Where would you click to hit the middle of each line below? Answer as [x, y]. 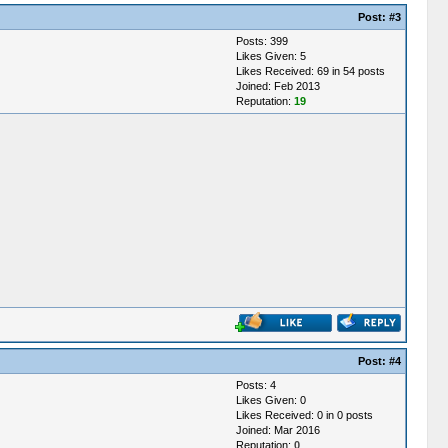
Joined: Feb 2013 [277, 86]
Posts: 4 [255, 385]
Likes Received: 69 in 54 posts [310, 71]
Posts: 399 [261, 41]
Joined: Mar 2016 [277, 430]
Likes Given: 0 [270, 400]
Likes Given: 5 [270, 56]
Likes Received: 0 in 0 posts [304, 415]
